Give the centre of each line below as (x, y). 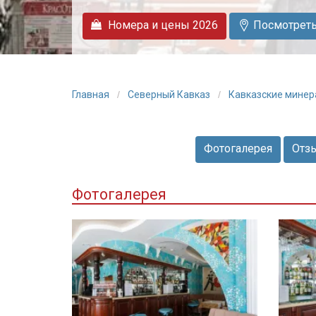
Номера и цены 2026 (162, 25)
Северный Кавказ (170, 95)
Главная (92, 95)
